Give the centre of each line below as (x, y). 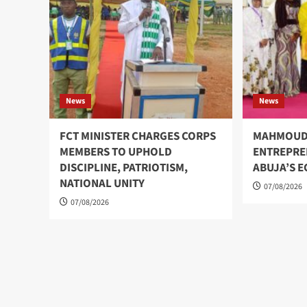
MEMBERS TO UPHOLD (116, 152)
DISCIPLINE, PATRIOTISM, (124, 168)
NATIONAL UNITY (102, 184)
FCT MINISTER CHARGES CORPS (138, 137)
